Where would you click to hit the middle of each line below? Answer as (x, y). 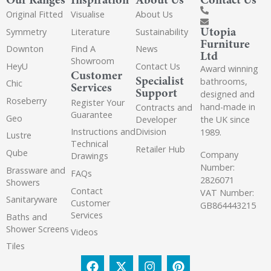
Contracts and (164, 108)
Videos (84, 232)
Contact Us (158, 66)
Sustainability (162, 31)
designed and (227, 94)
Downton (25, 49)
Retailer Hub (160, 149)
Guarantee (92, 114)
